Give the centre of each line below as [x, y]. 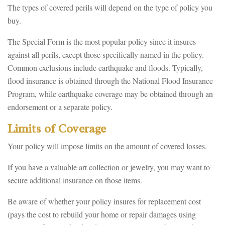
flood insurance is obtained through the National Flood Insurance [110, 81]
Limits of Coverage [57, 129]
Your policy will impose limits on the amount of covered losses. [107, 146]
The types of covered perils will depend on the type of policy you [110, 7]
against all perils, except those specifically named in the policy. [106, 54]
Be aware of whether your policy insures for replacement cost [104, 201]
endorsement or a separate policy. [60, 107]
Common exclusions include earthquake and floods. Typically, [105, 68]
